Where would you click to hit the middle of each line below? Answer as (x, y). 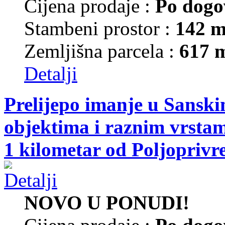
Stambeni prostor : (100, 28)
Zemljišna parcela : (102, 51)
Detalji (51, 73)
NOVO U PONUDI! (107, 202)
